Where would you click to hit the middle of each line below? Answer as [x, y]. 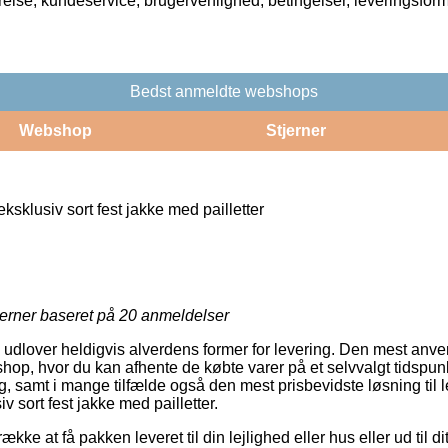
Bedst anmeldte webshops [224, 91]
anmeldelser [183, 315]
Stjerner [295, 130]
